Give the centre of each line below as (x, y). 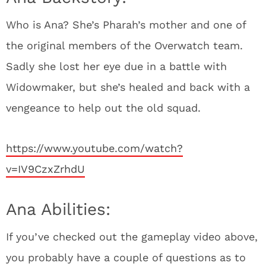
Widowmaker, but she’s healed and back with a (128, 87)
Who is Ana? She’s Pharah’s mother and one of (126, 25)
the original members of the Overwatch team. (124, 45)
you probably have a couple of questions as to (126, 257)
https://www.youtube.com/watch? (94, 148)
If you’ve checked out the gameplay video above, (132, 237)
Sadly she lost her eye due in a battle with (116, 66)
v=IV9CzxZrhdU (45, 169)
